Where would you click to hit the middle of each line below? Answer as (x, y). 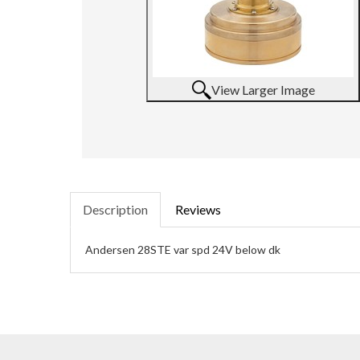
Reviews (198, 209)
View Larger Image (263, 90)
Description (115, 209)
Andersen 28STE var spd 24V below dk (183, 250)
